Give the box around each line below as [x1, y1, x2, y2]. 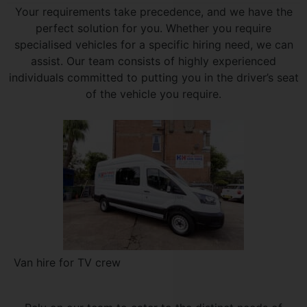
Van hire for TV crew [14, 256, 121, 270]
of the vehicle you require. [86, 87, 221, 101]
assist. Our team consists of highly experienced [31, 54, 276, 69]
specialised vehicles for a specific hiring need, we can [14, 38, 293, 52]
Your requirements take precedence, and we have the [14, 5, 293, 19]
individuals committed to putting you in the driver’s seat [8, 71, 299, 85]
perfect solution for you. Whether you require [36, 21, 271, 36]
